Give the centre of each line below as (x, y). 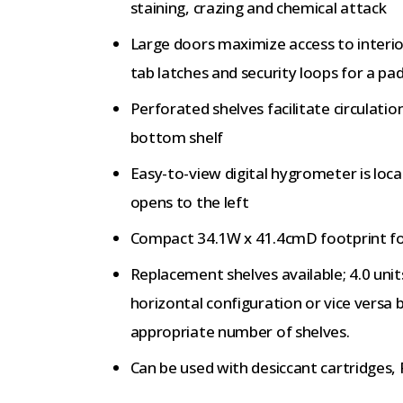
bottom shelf (176, 137)
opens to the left (189, 201)
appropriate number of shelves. (240, 331)
